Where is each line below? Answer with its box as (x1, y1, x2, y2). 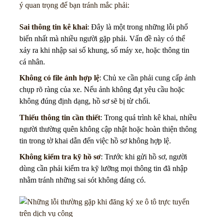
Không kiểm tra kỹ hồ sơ (19, 153, 101, 161)
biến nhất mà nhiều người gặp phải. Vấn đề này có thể (19, 34, 185, 43)
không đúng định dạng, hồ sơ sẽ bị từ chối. (19, 97, 150, 106)
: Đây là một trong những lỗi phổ (87, 22, 188, 31)
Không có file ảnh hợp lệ (19, 74, 99, 82)
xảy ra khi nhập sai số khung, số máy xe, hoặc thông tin (19, 46, 189, 54)
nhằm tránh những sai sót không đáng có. (19, 176, 146, 185)
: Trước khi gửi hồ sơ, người (101, 153, 187, 161)
